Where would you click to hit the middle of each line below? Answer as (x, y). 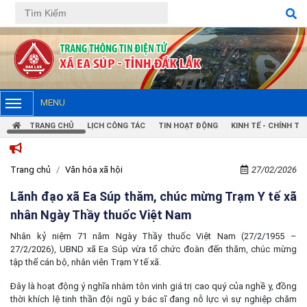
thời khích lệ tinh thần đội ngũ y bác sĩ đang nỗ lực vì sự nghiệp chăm (153, 299)
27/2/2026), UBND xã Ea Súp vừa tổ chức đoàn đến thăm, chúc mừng (153, 249)
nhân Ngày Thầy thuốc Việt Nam (101, 214)
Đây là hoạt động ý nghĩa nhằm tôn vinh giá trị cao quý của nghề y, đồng (153, 286)
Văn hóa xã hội (94, 169)
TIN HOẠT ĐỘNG (188, 125)
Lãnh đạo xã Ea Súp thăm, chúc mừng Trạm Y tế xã (153, 196)
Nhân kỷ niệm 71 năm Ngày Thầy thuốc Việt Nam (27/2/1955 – (153, 236)
